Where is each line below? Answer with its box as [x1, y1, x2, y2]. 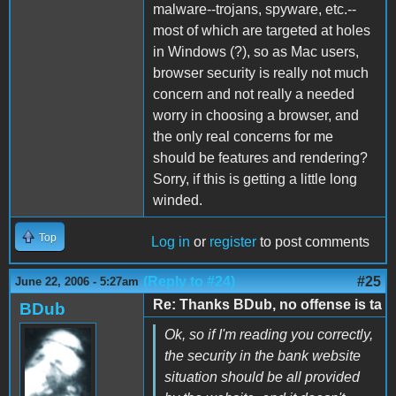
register [209, 233, 256, 249]
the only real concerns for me [153, 128, 333, 144]
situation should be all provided [164, 369, 360, 385]
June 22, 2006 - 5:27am [15, 274, 139, 288]
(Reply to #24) [143, 273, 235, 289]
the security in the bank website [164, 347, 361, 363]
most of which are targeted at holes [153, 22, 370, 38]
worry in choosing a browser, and [153, 107, 359, 123]
